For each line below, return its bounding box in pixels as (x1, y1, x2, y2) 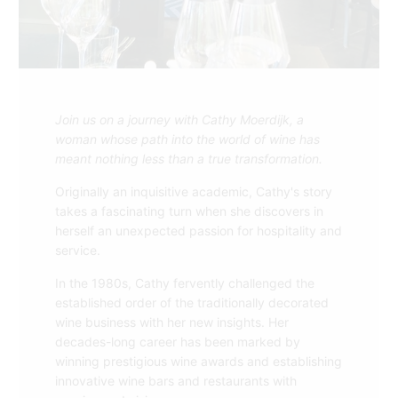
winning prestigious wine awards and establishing (54, 353, 342, 369)
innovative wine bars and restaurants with (54, 372, 297, 388)
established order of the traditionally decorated (54, 294, 329, 310)
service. (54, 242, 100, 258)
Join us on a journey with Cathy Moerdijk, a (54, 111, 304, 127)
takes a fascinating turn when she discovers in (54, 203, 323, 219)
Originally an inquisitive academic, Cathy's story (54, 183, 332, 199)
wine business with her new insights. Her (54, 314, 289, 330)
